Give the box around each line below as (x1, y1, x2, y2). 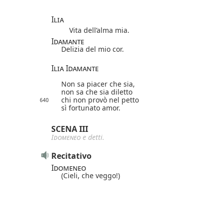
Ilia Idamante (51, 62, 99, 74)
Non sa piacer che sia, (61, 79, 135, 89)
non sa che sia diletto (61, 87, 132, 97)
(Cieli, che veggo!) (61, 170, 120, 180)
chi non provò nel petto (61, 95, 139, 105)
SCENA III (51, 123, 88, 134)
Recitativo (51, 150, 92, 161)
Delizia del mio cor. (61, 44, 124, 54)
